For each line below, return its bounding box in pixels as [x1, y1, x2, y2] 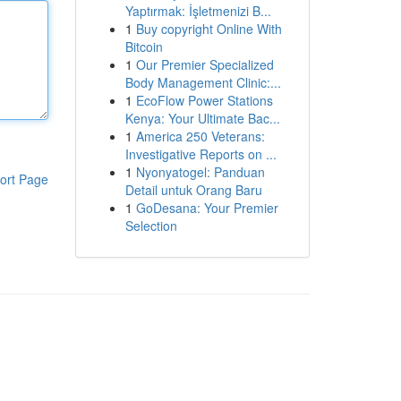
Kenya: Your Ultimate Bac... [124, 109, 280, 127]
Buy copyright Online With [135, 20, 282, 38]
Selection [124, 217, 177, 235]
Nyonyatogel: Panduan [135, 163, 265, 181]
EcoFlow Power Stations [135, 91, 273, 109]
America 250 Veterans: [135, 127, 265, 145]
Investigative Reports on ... [124, 145, 277, 163]
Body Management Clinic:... [124, 73, 281, 91]
